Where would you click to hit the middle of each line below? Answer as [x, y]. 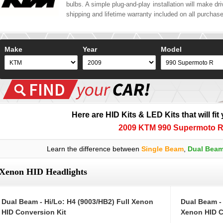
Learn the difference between [94, 149]
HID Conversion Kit [34, 212]
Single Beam [162, 149]
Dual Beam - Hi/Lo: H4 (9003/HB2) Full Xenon [77, 202]
